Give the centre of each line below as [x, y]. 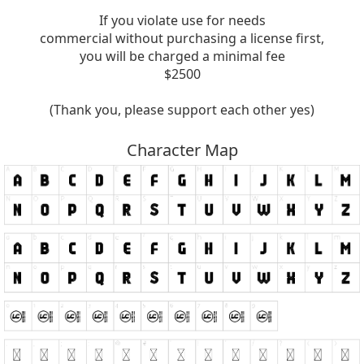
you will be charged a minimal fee [182, 56]
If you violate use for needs [182, 20]
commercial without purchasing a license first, [182, 38]
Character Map [182, 150]
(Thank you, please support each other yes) [182, 110]
